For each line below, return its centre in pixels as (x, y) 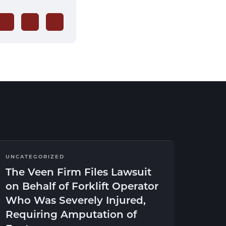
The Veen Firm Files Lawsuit (78, 172)
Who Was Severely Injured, (76, 200)
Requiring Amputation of (71, 214)
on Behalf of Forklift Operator (82, 186)
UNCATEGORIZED (35, 156)
